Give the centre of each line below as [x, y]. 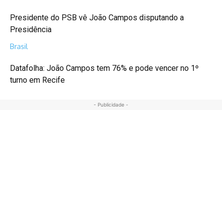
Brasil [19, 46]
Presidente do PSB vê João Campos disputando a [97, 17]
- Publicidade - [111, 104]
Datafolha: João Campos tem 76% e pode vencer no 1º [104, 68]
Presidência [31, 29]
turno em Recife [37, 80]
